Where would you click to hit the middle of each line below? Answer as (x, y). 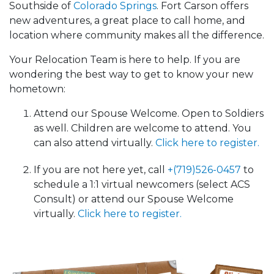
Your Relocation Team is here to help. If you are (125, 60)
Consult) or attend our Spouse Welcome (134, 199)
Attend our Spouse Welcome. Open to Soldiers (149, 114)
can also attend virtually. (94, 143)
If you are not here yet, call (101, 170)
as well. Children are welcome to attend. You (143, 128)
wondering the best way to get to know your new (131, 75)
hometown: (37, 89)
